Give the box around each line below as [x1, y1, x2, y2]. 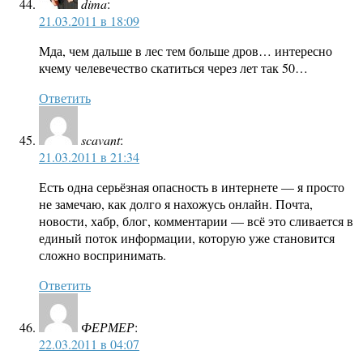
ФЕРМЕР [81, 318, 135, 336]
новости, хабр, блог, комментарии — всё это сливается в [39, 212, 353, 230]
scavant [81, 131, 120, 149]
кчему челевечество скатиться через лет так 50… [39, 59, 308, 77]
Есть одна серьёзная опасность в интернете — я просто [39, 178, 344, 196]
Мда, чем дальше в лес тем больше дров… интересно [39, 42, 332, 60]
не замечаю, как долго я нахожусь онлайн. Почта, [39, 195, 313, 213]
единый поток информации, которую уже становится [39, 229, 335, 247]
